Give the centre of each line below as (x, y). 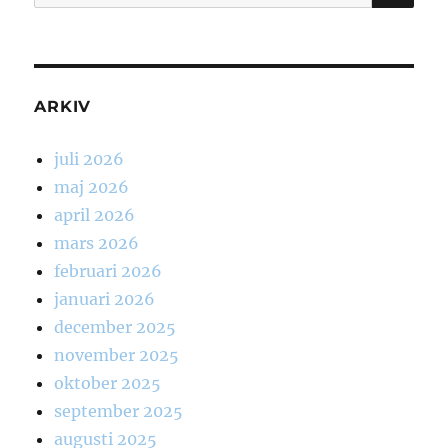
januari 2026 (105, 299)
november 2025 (117, 355)
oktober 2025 (108, 383)
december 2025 (115, 327)
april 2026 (95, 215)
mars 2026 (97, 243)
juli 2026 (89, 159)
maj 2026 (92, 187)
